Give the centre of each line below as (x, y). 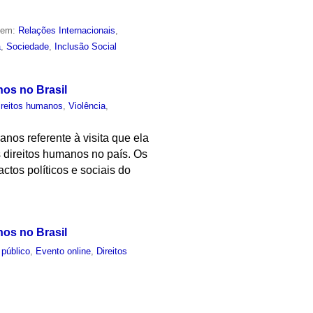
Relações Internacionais (67, 31)
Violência (87, 105)
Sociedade (28, 47)
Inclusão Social (86, 47)
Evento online (64, 251)
